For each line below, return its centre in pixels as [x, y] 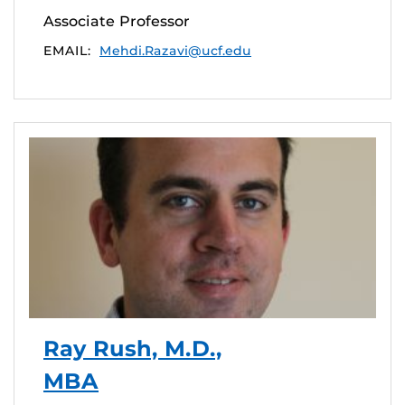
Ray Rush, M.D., [133, 348]
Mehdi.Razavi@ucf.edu [175, 50]
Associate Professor [117, 21]
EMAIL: [67, 50]
